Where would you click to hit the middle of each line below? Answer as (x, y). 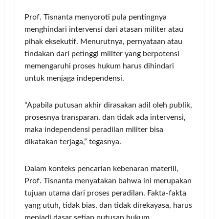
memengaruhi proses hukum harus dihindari (99, 66)
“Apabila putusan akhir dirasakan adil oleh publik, (108, 105)
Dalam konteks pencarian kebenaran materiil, (101, 169)
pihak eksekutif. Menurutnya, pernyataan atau (103, 42)
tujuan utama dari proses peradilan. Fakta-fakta (105, 193)
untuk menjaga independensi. (74, 78)
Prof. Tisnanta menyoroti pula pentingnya (96, 17)
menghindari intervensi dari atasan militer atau (104, 29)
